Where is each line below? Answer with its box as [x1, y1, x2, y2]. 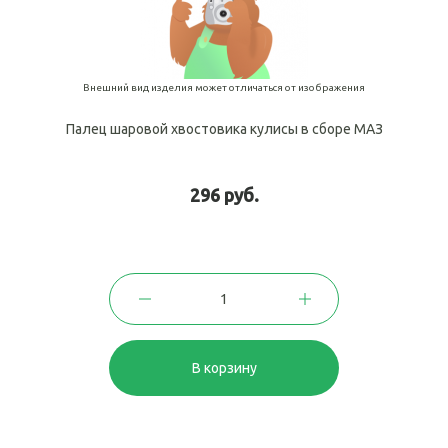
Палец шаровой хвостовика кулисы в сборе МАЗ [65, 120, 383, 137]
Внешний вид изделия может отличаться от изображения [83, 81, 365, 93]
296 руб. [189, 184, 259, 205]
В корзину [191, 359, 257, 376]
